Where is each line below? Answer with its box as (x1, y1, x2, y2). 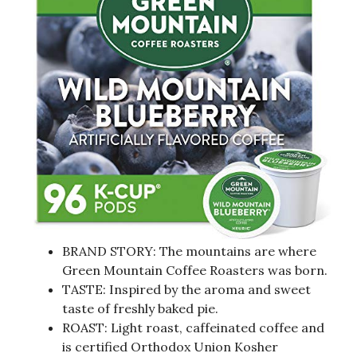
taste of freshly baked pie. (62, 300, 218, 316)
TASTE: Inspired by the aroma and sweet (62, 280, 311, 297)
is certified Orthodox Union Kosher (62, 338, 278, 355)
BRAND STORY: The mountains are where (62, 242, 316, 259)
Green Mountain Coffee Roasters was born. (62, 261, 328, 278)
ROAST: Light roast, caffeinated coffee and (62, 319, 324, 335)
